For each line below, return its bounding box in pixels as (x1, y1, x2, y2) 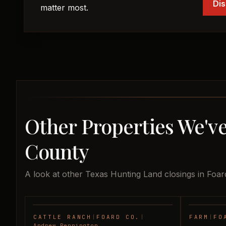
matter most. (40, 3, 88, 13)
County (25, 138, 89, 164)
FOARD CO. (96, 213, 141, 220)
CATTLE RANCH (33, 213, 92, 220)
